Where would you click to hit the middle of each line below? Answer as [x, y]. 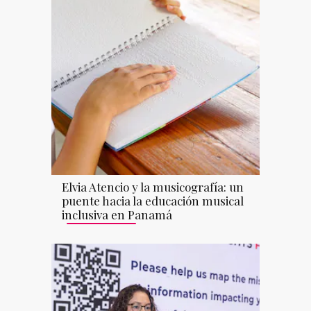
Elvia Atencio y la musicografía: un [153, 187]
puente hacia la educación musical [153, 201]
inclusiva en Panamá [117, 215]
